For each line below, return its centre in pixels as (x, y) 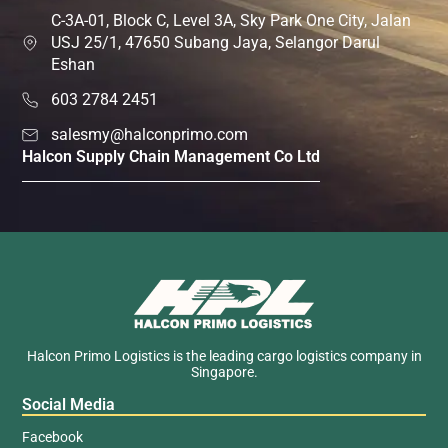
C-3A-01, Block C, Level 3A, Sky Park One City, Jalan (231, 21)
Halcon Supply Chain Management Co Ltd (171, 157)
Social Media (69, 404)
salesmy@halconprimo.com (150, 135)
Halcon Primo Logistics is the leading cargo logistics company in (224, 356)
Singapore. (224, 372)
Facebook (53, 436)
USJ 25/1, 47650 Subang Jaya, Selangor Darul (216, 43)
